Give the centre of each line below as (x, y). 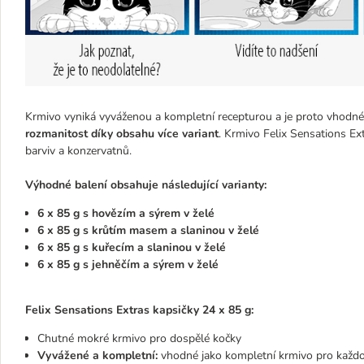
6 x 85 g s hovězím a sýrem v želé (126, 213)
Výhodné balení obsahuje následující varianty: (146, 184)
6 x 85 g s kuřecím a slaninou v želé (132, 247)
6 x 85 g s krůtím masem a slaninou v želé (148, 230)
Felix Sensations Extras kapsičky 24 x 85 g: (139, 310)
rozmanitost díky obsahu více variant (122, 133)
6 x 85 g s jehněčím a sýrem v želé (128, 264)
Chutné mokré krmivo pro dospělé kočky (139, 338)
